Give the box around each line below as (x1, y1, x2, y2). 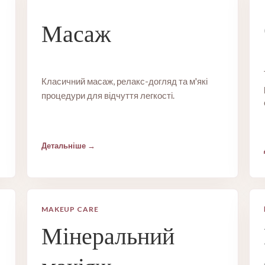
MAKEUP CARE (41, 205, 99, 214)
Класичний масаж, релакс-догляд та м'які (41, 76, 208, 86)
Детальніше (41, 141, 86, 150)
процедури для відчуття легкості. (41, 90, 174, 101)
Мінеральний (41, 221, 174, 251)
